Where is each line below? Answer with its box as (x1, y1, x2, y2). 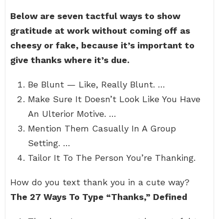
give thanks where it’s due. (10, 55, 130, 65)
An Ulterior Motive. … (28, 109, 116, 119)
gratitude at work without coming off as (10, 25, 190, 36)
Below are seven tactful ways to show (10, 11, 180, 21)
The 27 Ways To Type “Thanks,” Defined (10, 192, 187, 202)
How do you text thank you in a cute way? (10, 177, 190, 187)
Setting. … (28, 138, 70, 148)
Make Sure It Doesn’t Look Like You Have (28, 94, 200, 104)
